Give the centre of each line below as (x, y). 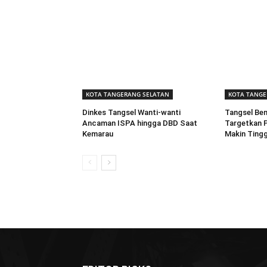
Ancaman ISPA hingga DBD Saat (140, 123)
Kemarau (98, 134)
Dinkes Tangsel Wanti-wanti (131, 113)
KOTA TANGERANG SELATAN (128, 94)
